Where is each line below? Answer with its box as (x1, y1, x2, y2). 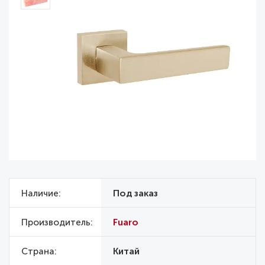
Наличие (21, 188, 59, 199)
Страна (21, 246, 54, 257)
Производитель (21, 217, 91, 228)
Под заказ (113, 188, 158, 199)
